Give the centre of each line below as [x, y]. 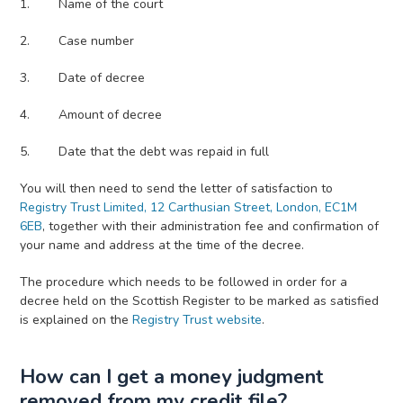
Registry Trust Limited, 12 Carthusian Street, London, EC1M [189, 207]
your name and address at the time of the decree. [162, 245]
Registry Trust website [197, 320]
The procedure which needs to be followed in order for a [184, 282]
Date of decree [102, 78]
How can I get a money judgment [172, 377]
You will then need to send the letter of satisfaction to [177, 188]
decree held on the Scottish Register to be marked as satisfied [200, 301]
